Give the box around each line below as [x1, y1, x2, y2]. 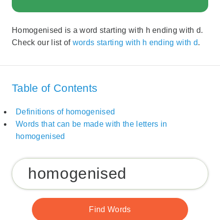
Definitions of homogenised [16, 108, 115, 116]
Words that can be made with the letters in [16, 120, 167, 129]
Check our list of [12, 38, 73, 47]
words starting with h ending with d [72, 38, 198, 47]
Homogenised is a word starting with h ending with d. [12, 26, 203, 35]
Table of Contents [12, 82, 98, 94]
